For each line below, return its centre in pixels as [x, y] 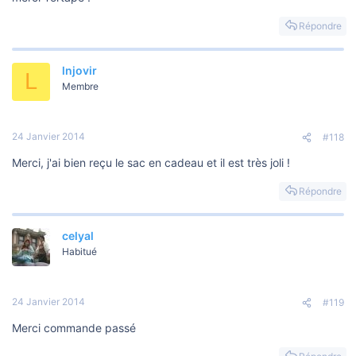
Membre [80, 86]
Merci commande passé [74, 327]
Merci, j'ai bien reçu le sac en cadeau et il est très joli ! [151, 162]
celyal [78, 235]
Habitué [79, 251]
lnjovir [79, 70]
